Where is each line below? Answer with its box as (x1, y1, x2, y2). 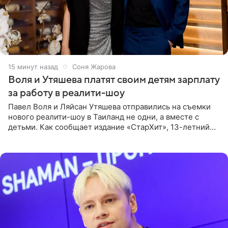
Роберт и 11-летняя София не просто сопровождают (8, 132, 204, 142)
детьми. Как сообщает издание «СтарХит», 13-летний (8, 122, 210, 132)
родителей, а (8, 142, 56, 152)
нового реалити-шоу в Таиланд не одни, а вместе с (8, 111, 199, 122)
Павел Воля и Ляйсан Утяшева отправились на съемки (8, 101, 211, 111)
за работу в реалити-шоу (8, 87, 125, 99)
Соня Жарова (72, 62, 116, 71)
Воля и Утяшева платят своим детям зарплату (8, 74, 220, 85)
